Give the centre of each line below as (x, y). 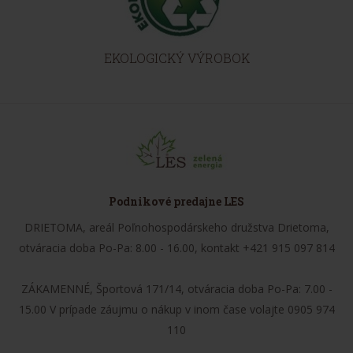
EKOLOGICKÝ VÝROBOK (176, 58)
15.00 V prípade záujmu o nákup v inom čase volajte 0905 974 (176, 309)
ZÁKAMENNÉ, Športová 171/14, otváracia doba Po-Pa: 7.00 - (176, 288)
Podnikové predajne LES (176, 201)
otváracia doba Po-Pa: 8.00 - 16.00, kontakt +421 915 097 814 (176, 247)
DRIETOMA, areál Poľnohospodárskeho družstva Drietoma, (176, 227)
